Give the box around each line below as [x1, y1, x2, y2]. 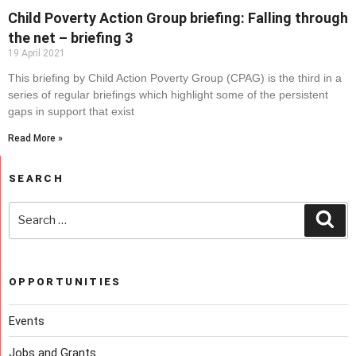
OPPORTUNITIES [9, 275, 122, 288]
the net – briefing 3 [8, 29, 136, 47]
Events [9, 313, 44, 328]
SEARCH [9, 172, 64, 185]
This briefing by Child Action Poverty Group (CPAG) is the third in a [8, 72, 342, 85]
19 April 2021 [8, 48, 65, 60]
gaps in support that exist [8, 105, 134, 118]
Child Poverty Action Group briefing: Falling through [8, 10, 348, 27]
